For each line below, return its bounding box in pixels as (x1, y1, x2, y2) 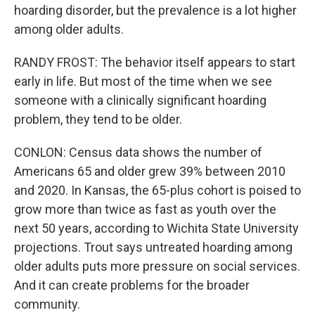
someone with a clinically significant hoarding (14, 93, 266, 108)
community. (14, 297, 80, 311)
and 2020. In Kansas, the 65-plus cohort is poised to (14, 183, 301, 198)
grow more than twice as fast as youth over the (14, 202, 276, 217)
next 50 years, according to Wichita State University (14, 221, 299, 236)
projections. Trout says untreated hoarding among (14, 240, 292, 255)
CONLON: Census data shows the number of (14, 145, 262, 160)
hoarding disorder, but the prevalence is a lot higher (14, 3, 297, 18)
